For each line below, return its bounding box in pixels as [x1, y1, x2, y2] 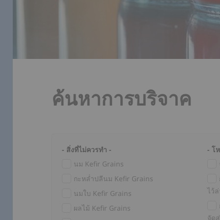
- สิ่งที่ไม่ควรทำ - [62, 144, 112, 154]
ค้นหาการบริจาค [52, 84, 192, 111]
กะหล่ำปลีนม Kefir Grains [74, 173, 154, 183]
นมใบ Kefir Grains [74, 188, 132, 198]
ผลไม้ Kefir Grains [74, 203, 131, 213]
